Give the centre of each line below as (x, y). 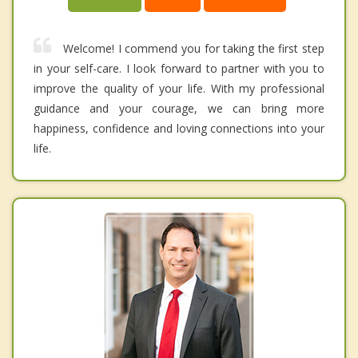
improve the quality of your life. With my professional (179, 89)
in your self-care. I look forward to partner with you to (179, 69)
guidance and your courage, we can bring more (179, 109)
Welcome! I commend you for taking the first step (194, 49)
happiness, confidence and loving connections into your (179, 129)
